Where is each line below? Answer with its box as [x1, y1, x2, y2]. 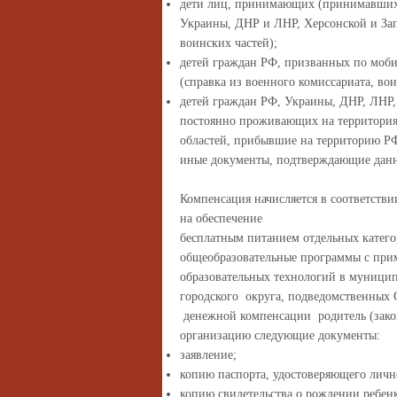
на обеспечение [180, 212, 262, 225]
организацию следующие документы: [180, 329, 380, 342]
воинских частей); [180, 36, 277, 50]
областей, [180, 134, 234, 147]
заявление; [180, 348, 237, 362]
